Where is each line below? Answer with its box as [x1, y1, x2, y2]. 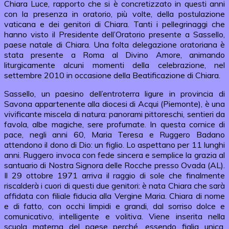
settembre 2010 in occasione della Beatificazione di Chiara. [4, 70, 220, 80]
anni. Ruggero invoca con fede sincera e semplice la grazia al [4, 149, 225, 160]
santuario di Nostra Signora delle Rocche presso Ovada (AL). [4, 159, 225, 170]
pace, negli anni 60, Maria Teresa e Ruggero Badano [4, 129, 225, 140]
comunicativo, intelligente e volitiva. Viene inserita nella [4, 211, 225, 221]
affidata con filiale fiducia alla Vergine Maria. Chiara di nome [4, 190, 225, 201]
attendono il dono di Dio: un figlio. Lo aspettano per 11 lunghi [4, 139, 225, 150]
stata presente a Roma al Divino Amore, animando [4, 49, 225, 60]
